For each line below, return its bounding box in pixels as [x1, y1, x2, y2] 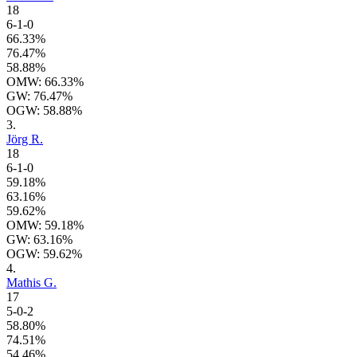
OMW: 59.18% [6, 218, 84, 233]
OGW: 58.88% [6, 104, 82, 118]
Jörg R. [6, 132, 43, 147]
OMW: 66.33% [6, 75, 84, 89]
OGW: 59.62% [6, 247, 82, 261]
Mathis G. [6, 276, 57, 290]
